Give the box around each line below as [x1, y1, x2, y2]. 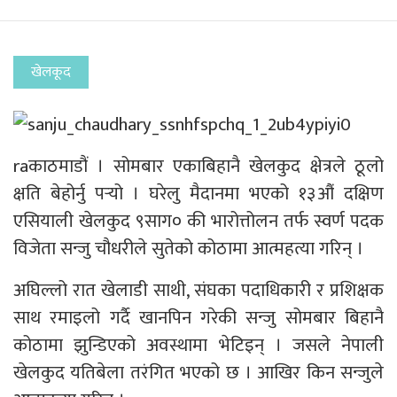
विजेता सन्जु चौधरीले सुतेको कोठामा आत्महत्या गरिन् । [13, 233, 363, 265]
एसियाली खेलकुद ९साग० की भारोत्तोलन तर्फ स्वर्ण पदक [13, 206, 384, 237]
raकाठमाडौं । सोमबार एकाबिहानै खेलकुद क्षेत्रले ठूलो [13, 151, 384, 183]
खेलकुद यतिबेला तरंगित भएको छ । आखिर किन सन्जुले [13, 357, 384, 389]
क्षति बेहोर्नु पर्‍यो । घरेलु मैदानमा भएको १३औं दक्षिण [13, 178, 384, 210]
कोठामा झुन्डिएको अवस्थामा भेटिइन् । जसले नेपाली [13, 330, 384, 362]
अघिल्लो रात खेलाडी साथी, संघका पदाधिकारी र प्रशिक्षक [13, 275, 384, 307]
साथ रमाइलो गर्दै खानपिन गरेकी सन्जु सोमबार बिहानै [13, 302, 384, 334]
